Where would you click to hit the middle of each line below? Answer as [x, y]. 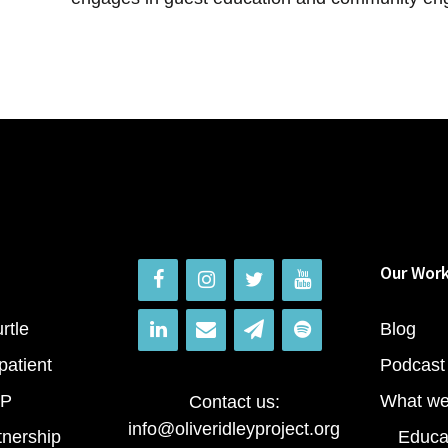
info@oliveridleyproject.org [234, 428]
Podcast [412, 364]
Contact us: [234, 401]
